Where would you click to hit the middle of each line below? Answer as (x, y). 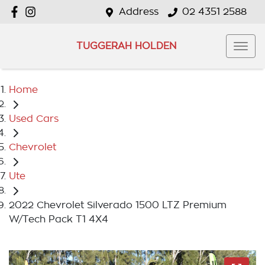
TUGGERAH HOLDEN (126, 46)
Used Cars (34, 119)
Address (139, 12)
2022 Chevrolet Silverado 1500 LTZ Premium (118, 205)
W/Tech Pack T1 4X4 (59, 219)
